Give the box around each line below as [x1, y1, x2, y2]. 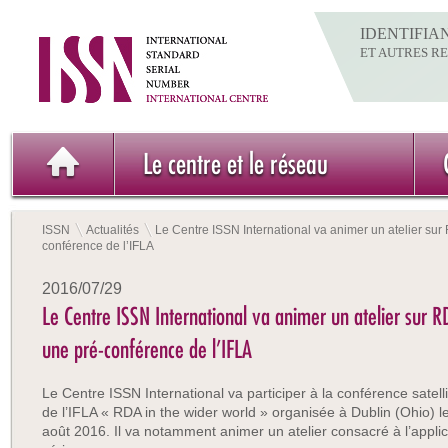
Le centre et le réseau [143, 146, 328, 181]
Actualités [86, 223, 139, 237]
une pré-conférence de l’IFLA [42, 334, 252, 364]
